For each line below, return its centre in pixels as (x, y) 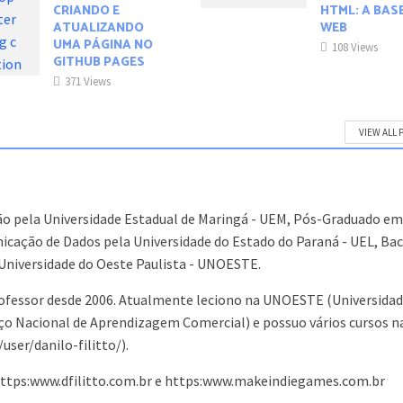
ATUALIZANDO (98, 29)
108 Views (355, 48)
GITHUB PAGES (99, 63)
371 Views (87, 82)
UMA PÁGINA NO (103, 46)
